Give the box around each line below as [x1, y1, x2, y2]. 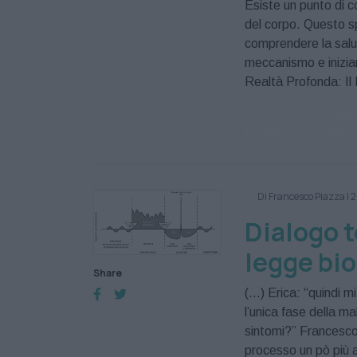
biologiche [245, 122, 304, 137]
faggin [314, 105, 351, 120]
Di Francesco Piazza [257, 190, 345, 203]
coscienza [245, 105, 304, 120]
